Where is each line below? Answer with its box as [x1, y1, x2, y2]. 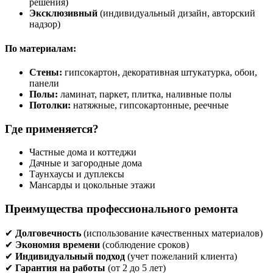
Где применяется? [5, 122, 99, 135]
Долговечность [15, 227, 81, 238]
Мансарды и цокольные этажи [29, 180, 155, 191]
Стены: [29, 66, 62, 77]
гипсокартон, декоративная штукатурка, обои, [62, 66, 257, 77]
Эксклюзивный [29, 8, 97, 19]
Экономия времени [15, 239, 100, 250]
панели [29, 77, 59, 88]
